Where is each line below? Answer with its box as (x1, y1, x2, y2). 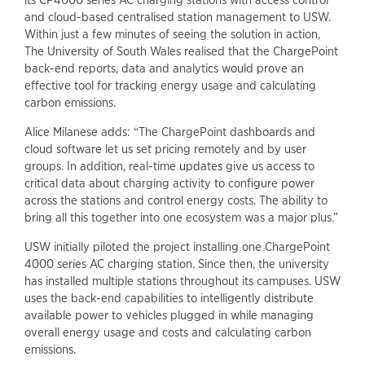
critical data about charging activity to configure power (24, 176, 314, 191)
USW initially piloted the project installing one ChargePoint (24, 240, 330, 255)
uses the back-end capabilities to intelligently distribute (24, 291, 314, 306)
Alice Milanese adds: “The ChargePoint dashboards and (24, 125, 315, 140)
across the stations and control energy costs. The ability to (24, 193, 328, 209)
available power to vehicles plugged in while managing (24, 308, 314, 323)
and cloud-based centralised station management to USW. (24, 10, 331, 25)
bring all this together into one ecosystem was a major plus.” (24, 210, 338, 226)
